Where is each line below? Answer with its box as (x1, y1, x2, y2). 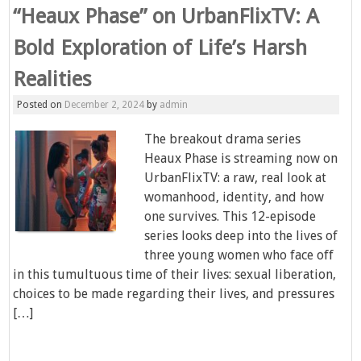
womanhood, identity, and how (144, 189, 325, 205)
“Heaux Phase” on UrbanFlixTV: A (13, 4, 320, 28)
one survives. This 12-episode (144, 209, 317, 224)
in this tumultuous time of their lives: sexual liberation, (13, 267, 337, 282)
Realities (13, 67, 93, 91)
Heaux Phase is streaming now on (144, 151, 338, 166)
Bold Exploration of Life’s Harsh (13, 35, 308, 60)
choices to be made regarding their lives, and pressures (13, 286, 335, 301)
